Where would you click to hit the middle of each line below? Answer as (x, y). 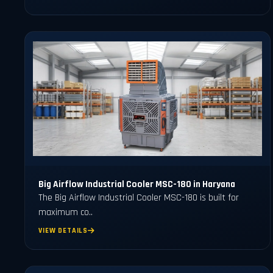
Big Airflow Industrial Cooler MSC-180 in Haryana (137, 184)
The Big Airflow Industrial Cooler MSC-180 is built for (139, 197)
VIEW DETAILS (63, 231)
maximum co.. (66, 212)
